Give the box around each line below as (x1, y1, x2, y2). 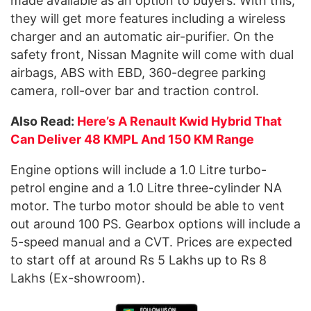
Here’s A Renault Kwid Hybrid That (77, 114, 282, 129)
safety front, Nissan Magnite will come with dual (10, 47, 294, 62)
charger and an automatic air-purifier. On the (10, 29, 274, 44)
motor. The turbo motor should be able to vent (10, 199, 285, 214)
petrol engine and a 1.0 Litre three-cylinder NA (10, 180, 282, 196)
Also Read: (10, 114, 77, 129)
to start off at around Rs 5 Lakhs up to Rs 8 (10, 253, 267, 268)
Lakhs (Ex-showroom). (10, 271, 145, 286)
